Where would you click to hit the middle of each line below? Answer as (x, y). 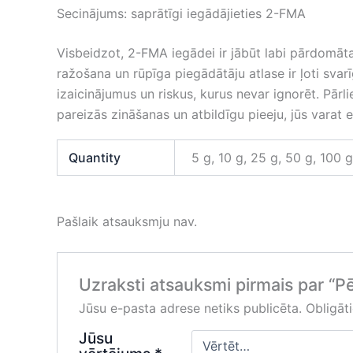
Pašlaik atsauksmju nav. (127, 222)
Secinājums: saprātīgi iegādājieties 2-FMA (181, 13)
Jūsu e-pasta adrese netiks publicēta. (190, 308)
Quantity (95, 158)
